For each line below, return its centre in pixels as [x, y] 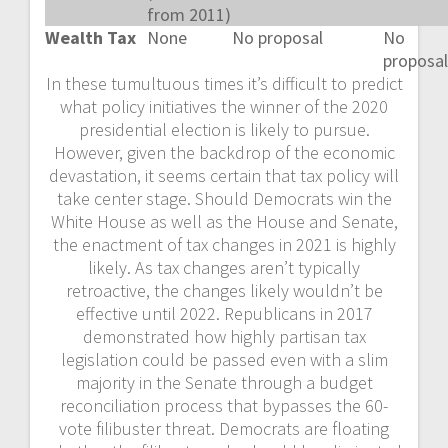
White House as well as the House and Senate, [224, 222]
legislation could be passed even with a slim [224, 360]
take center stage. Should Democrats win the [224, 199]
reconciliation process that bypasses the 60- [224, 406]
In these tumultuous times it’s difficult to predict [224, 84]
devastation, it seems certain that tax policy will [224, 176]
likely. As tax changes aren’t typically [224, 268]
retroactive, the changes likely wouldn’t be [224, 291]
